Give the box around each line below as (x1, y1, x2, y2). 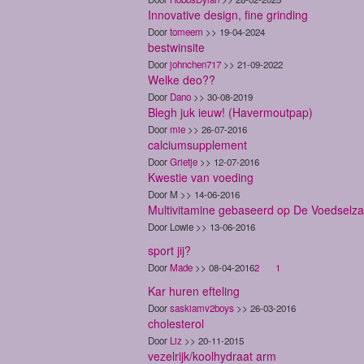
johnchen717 (170, 57, 221, 71)
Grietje (170, 154, 197, 168)
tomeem (170, 24, 203, 38)
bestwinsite (148, 38, 205, 55)
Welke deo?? (148, 71, 215, 88)
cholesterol (148, 314, 204, 331)
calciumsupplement (148, 136, 247, 153)
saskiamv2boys (170, 301, 234, 314)
